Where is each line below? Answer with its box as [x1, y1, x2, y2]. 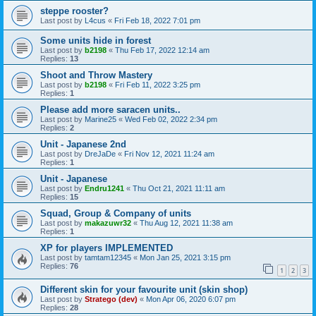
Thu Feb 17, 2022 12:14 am [115, 46, 209, 55]
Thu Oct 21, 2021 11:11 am [133, 184, 225, 193]
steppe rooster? [40, 6, 109, 17]
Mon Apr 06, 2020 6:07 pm [146, 294, 236, 303]
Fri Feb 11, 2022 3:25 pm [115, 80, 200, 90]
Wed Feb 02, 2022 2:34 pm [125, 115, 217, 124]
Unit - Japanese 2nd [40, 139, 126, 150]
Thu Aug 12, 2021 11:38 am [140, 219, 233, 228]
